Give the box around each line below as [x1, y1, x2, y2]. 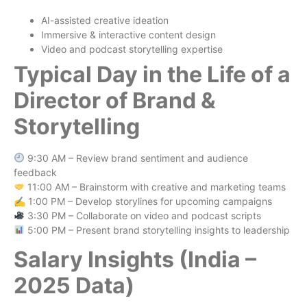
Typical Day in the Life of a [14, 60, 291, 88]
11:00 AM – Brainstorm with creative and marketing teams [24, 180, 286, 193]
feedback [14, 166, 57, 178]
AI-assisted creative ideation [41, 14, 169, 26]
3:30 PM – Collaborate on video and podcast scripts [24, 209, 261, 221]
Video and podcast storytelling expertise [41, 42, 223, 55]
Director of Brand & [14, 86, 216, 114]
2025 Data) [14, 272, 134, 299]
